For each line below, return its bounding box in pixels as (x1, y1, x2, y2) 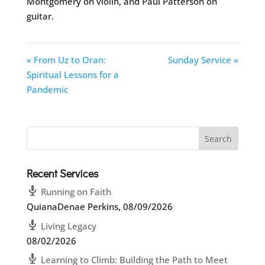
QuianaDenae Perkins (26, 201, 118, 213)
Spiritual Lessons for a (26, 69, 119, 81)
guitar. (26, 10, 54, 22)
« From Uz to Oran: (26, 54, 106, 66)
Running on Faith (40, 186, 111, 198)
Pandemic (26, 83, 68, 96)
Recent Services (26, 166, 98, 181)
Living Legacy (40, 219, 96, 232)
